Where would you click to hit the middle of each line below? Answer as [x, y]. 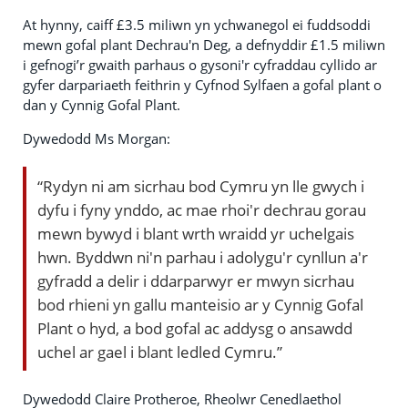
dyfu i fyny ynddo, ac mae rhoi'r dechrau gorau [202, 209]
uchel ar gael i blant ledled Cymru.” [160, 351]
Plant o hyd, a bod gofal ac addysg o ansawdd [195, 327]
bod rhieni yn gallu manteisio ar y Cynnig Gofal [200, 304]
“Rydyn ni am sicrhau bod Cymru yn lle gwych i [201, 185]
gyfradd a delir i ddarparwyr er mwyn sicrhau [196, 280]
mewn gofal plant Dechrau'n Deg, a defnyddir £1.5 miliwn [204, 44]
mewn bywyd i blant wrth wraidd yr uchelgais [196, 233]
